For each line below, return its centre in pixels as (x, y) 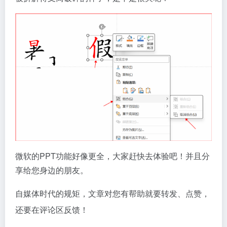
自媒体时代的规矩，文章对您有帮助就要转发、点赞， (112, 193)
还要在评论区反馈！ (52, 209)
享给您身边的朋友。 (52, 170)
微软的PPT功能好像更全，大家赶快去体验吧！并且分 (112, 156)
